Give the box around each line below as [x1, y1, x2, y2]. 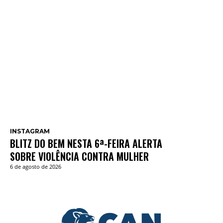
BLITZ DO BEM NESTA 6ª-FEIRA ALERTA [10, 136, 162, 151]
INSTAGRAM [10, 127, 50, 135]
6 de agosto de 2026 [10, 163, 61, 171]
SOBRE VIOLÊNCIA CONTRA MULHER [10, 149, 149, 164]
